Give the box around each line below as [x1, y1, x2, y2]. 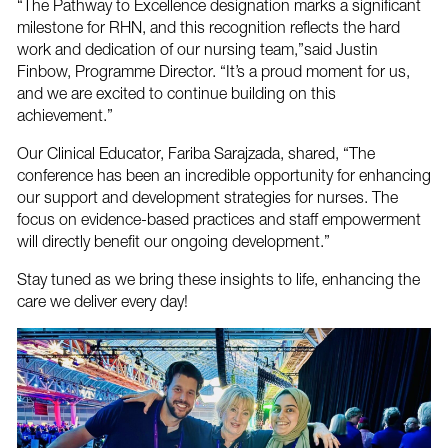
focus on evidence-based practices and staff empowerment [16, 210, 421, 229]
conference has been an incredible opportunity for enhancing [16, 166, 431, 185]
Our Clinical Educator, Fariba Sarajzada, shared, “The [16, 144, 375, 163]
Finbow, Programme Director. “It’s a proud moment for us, [16, 62, 410, 81]
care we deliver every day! [16, 292, 188, 311]
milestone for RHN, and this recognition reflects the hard [16, 18, 400, 37]
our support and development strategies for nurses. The [16, 188, 398, 207]
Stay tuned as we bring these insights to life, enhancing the [16, 270, 420, 289]
